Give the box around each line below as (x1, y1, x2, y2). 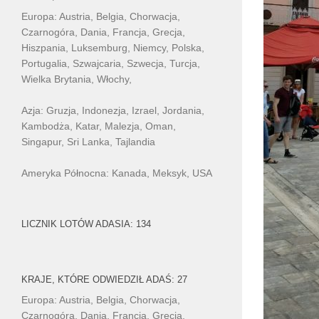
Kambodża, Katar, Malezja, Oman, (21, 120, 176, 132)
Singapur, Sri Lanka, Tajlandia (21, 135, 155, 147)
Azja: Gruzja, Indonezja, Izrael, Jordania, (21, 104, 204, 116)
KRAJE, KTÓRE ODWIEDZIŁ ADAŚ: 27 (21, 273, 187, 285)
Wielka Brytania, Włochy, (21, 73, 132, 85)
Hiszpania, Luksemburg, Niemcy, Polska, (21, 41, 204, 53)
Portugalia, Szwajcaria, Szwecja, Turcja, (21, 57, 200, 69)
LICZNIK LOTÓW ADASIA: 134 (21, 218, 151, 229)
